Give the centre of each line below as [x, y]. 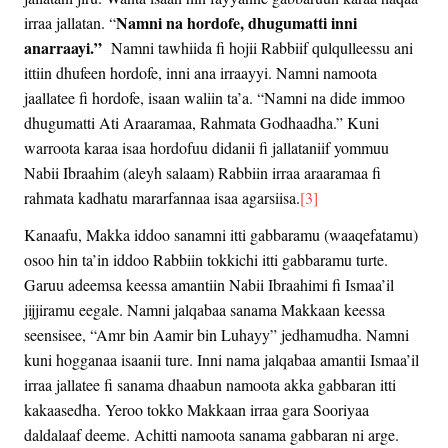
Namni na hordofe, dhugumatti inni [236, 22]
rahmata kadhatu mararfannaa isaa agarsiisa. [162, 197]
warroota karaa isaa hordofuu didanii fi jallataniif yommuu [206, 147]
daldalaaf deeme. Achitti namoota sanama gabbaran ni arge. [211, 434]
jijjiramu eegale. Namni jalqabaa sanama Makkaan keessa [204, 309]
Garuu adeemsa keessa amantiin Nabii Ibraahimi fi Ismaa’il [209, 284]
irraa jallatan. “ [70, 22]
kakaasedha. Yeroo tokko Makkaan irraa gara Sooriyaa [196, 409]
